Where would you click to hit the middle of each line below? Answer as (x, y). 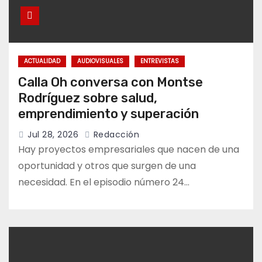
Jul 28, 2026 (53, 135)
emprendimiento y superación (108, 114)
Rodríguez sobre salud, (88, 98)
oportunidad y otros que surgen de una (107, 166)
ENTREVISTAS (160, 61)
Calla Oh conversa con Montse (111, 82)
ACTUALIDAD (42, 61)
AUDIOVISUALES (100, 61)
